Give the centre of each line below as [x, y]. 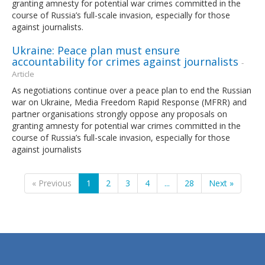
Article [23, 74]
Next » [221, 183]
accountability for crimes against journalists [125, 61]
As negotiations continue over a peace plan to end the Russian [132, 90]
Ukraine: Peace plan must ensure [96, 50]
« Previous [51, 183]
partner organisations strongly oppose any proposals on [119, 114]
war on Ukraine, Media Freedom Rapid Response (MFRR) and [129, 102]
